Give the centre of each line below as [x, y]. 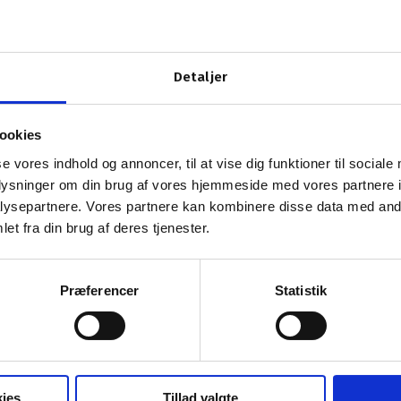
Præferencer [99, 290]
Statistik [301, 290]
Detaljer [200, 77]
